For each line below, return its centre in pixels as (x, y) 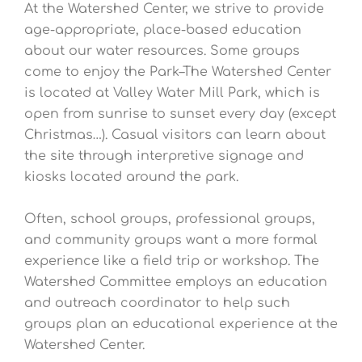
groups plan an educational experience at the (181, 324)
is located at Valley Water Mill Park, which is (172, 93)
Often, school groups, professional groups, (170, 219)
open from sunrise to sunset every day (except (180, 114)
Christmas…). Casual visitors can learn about (175, 135)
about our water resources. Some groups (162, 51)
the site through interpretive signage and (164, 156)
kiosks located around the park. (131, 177)
